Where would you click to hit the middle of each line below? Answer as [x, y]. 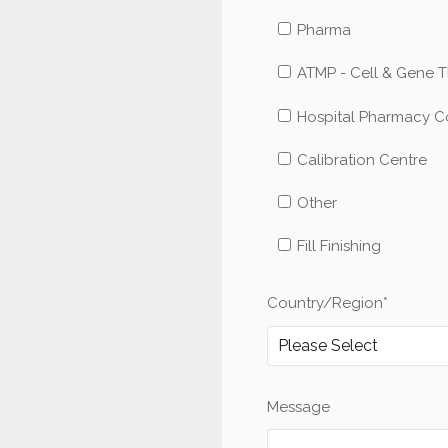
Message [298, 406]
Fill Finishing [338, 246]
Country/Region [325, 303]
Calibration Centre [361, 159]
